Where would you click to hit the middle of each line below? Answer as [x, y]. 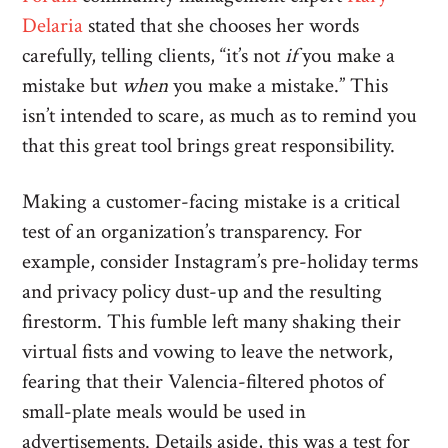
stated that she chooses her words [221, 25]
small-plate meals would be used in [164, 411]
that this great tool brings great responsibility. [209, 145]
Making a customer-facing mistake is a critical [211, 201]
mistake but [72, 85]
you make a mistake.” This [278, 85]
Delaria [53, 25]
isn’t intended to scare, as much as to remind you [220, 115]
